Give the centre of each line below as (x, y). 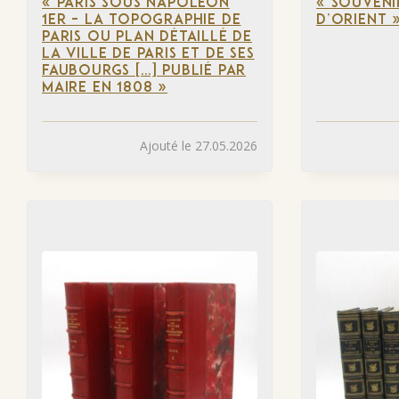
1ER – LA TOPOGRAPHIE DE (142, 20)
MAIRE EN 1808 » (105, 88)
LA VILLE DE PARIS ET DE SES (148, 54)
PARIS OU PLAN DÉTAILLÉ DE (147, 37)
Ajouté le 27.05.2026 (199, 146)
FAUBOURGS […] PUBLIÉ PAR (144, 71)
